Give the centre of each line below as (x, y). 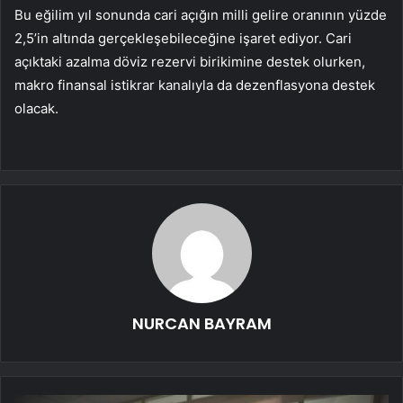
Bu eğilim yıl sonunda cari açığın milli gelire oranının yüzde (201, 15)
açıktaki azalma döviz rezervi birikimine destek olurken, (190, 62)
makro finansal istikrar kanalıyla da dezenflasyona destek (195, 85)
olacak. (36, 109)
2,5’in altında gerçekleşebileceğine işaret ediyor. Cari (183, 39)
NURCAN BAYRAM (201, 324)
